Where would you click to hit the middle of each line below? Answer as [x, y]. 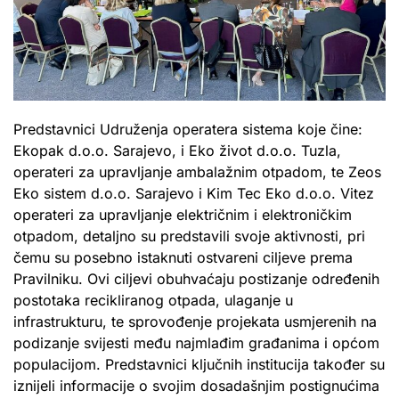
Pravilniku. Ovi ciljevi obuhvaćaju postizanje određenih [196, 279]
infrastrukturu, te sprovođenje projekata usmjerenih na [195, 322]
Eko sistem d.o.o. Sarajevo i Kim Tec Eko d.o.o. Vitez [194, 194]
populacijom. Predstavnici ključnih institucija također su [199, 365]
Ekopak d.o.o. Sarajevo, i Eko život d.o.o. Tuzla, [177, 151]
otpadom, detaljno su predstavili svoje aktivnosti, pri [189, 236]
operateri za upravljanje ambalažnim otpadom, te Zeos [197, 172]
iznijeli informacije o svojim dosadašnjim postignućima [196, 386]
